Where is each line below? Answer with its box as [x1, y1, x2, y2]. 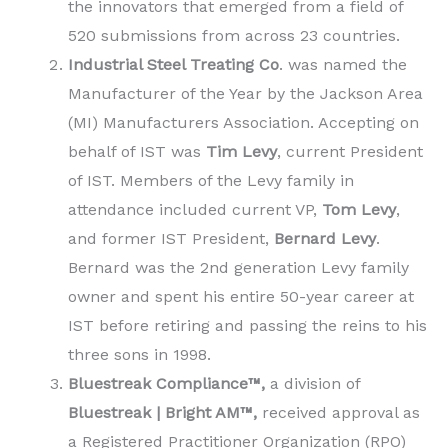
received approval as [257, 403, 420, 423]
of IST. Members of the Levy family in [68, 171, 354, 191]
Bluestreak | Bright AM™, [68, 403, 257, 423]
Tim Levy [206, 142, 277, 162]
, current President [277, 142, 423, 162]
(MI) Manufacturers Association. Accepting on [68, 113, 419, 133]
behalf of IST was [68, 142, 206, 162]
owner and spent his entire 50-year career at [68, 287, 414, 307]
